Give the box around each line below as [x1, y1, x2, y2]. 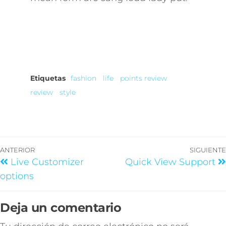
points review [120, 74, 167, 83]
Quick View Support [125, 156, 215, 168]
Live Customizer [11, 156, 84, 168]
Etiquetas [30, 74, 66, 83]
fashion [71, 74, 96, 83]
